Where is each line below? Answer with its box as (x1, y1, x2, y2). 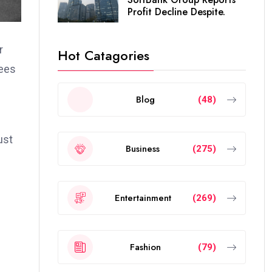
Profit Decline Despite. (127, 4, 225, 19)
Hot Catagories (58, 46, 149, 65)
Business (126, 141, 160, 155)
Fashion (130, 240, 161, 254)
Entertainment (114, 191, 171, 205)
